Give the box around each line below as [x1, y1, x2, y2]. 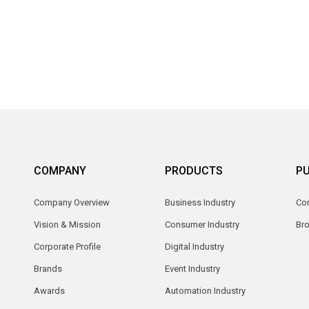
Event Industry [165, 263, 220, 274]
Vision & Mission [34, 219, 101, 230]
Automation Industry [165, 285, 246, 296]
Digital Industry [165, 241, 224, 252]
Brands [34, 263, 62, 274]
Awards [34, 285, 65, 296]
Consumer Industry [165, 219, 239, 230]
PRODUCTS [165, 163, 223, 177]
